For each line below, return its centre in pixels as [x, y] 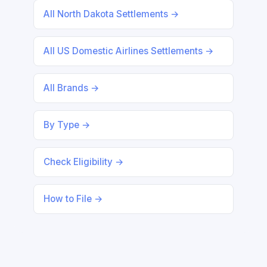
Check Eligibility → [84, 162]
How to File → [73, 199]
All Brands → [72, 88]
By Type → [67, 125]
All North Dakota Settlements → [111, 14]
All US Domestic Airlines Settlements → [129, 51]
